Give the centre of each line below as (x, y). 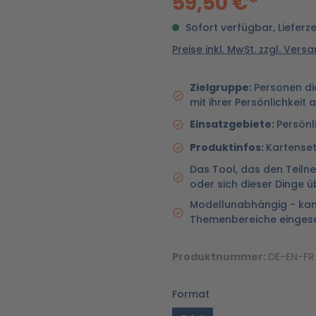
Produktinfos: (228, 147)
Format (191, 294)
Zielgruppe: (222, 87)
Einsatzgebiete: (233, 124)
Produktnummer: (220, 257)
